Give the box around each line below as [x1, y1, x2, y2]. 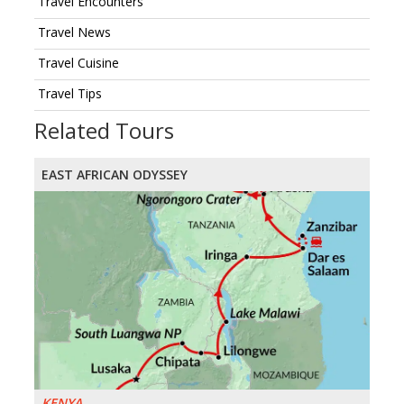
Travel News [38, 23, 111, 41]
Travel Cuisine [38, 54, 119, 72]
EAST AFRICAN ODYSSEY [41, 166, 188, 184]
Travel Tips [38, 85, 102, 103]
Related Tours [34, 115, 174, 146]
